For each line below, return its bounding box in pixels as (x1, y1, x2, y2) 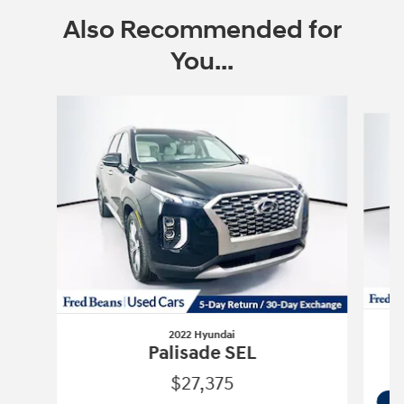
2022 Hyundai (169, 328, 235, 342)
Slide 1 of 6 (14, 96, 72, 112)
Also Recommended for (62, 14, 342, 46)
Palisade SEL (147, 342, 256, 365)
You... (170, 45, 234, 78)
